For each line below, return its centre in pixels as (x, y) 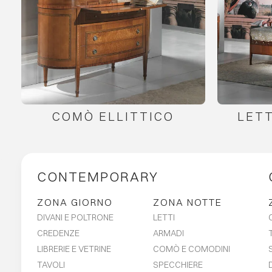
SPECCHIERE (178, 264)
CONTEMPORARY (98, 177)
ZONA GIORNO (75, 202)
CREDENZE (59, 233)
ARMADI (168, 233)
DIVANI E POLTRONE (76, 217)
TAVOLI (51, 264)
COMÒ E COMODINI (191, 249)
